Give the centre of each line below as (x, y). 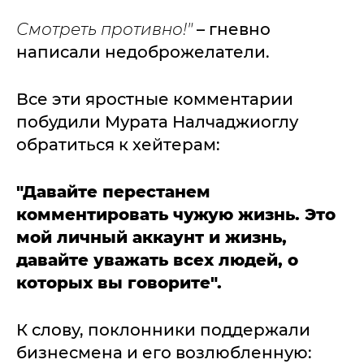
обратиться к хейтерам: (118, 145)
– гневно (232, 29)
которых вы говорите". (119, 283)
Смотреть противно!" (104, 29)
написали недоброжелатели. (143, 52)
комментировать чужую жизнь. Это (176, 214)
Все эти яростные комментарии (155, 99)
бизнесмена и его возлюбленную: (164, 353)
